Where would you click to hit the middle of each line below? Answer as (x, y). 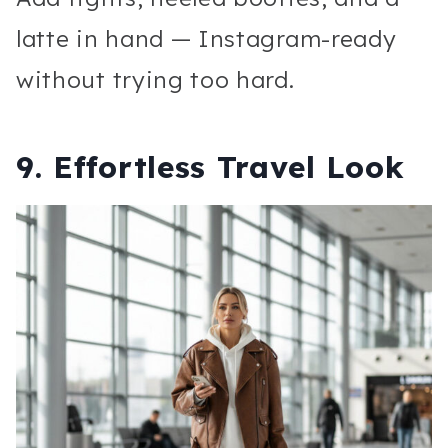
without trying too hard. (155, 79)
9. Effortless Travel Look (210, 166)
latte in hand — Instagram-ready (206, 38)
